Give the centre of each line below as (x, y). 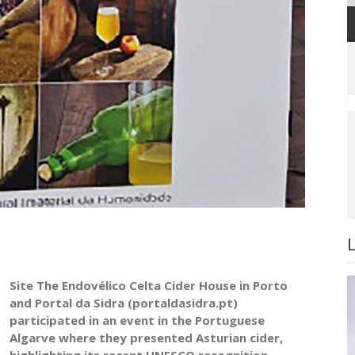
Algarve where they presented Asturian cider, (146, 337)
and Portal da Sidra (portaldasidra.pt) (123, 302)
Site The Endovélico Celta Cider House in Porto (148, 285)
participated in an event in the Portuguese (137, 320)
